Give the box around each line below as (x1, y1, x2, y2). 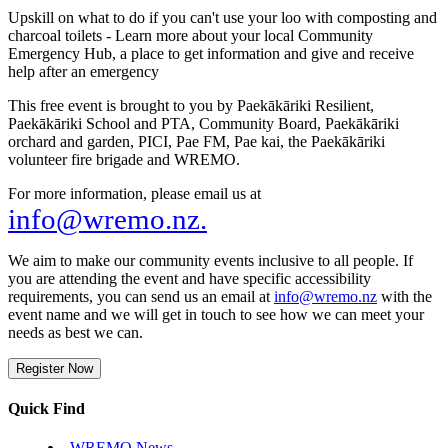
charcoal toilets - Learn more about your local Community (8, 26, 373, 44)
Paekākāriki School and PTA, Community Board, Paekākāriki (8, 114, 399, 132)
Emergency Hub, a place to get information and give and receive (8, 44, 414, 62)
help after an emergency (8, 62, 159, 80)
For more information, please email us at (8, 184, 261, 202)
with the (377, 287, 432, 305)
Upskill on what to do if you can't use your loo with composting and (8, 8, 437, 26)
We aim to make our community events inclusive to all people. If (8, 251, 413, 269)
